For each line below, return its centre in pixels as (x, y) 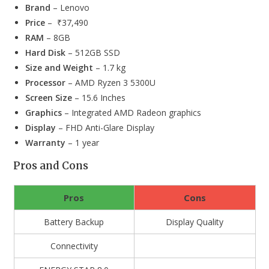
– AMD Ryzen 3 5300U (111, 83)
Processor (46, 83)
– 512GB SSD (93, 53)
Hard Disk (46, 53)
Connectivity (74, 246)
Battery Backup (74, 222)
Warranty (46, 143)
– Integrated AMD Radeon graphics (132, 113)
